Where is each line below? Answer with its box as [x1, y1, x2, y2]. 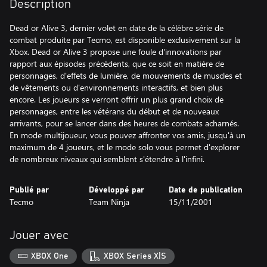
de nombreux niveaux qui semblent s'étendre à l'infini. [10, 153, 204, 164]
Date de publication [168, 186, 243, 194]
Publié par [10, 186, 49, 194]
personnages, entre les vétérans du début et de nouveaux [10, 105, 219, 117]
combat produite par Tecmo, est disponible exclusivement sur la [10, 34, 240, 45]
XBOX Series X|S [103, 252, 166, 260]
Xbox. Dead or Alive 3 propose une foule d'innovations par [10, 46, 222, 57]
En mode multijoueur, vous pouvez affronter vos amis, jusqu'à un [10, 129, 246, 141]
